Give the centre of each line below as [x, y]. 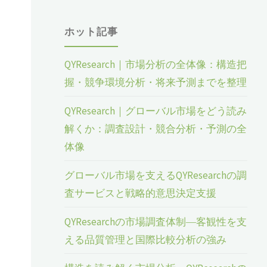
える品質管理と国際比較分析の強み [146, 239]
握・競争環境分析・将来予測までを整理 [156, 82]
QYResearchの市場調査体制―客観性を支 [156, 221]
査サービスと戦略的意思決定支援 [141, 193]
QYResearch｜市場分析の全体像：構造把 [156, 64]
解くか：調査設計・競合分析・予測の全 [156, 128]
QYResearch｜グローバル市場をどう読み [156, 111]
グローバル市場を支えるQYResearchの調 [156, 175]
